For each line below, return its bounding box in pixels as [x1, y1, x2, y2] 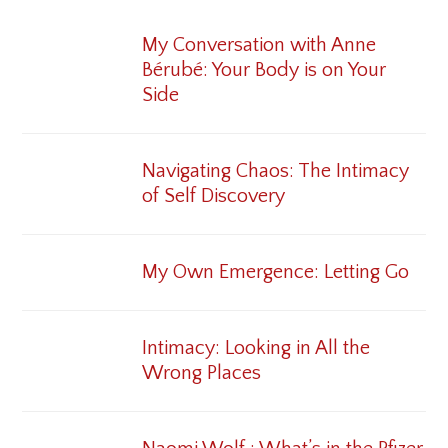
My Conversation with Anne [142, 33, 377, 56]
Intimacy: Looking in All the [142, 336, 371, 359]
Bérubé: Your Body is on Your [142, 58, 387, 81]
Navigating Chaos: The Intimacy [142, 159, 410, 182]
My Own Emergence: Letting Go [142, 260, 410, 283]
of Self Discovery [142, 184, 286, 207]
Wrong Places [142, 361, 262, 384]
